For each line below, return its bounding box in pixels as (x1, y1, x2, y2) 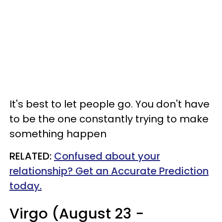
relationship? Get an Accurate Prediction (9, 164, 209, 178)
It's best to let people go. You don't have (9, 97, 210, 111)
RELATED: (9, 149, 54, 163)
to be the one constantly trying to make (9, 111, 209, 126)
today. (9, 178, 42, 193)
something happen (9, 126, 107, 141)
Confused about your (54, 149, 160, 163)
